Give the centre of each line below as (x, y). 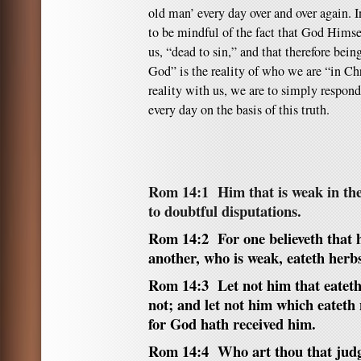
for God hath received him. (232, 324)
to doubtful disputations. (225, 211)
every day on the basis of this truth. (239, 110)
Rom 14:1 (178, 191)
